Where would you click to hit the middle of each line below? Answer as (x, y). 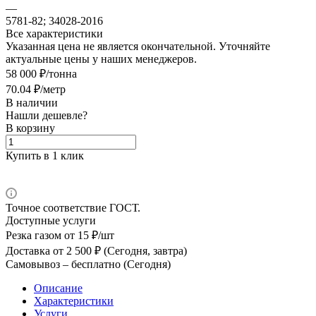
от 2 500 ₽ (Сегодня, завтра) (119, 250)
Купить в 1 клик (45, 155)
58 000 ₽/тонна (41, 73)
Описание (58, 288)
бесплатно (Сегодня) (120, 264)
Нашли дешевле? (47, 115)
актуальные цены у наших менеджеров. (101, 59)
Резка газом (34, 235)
